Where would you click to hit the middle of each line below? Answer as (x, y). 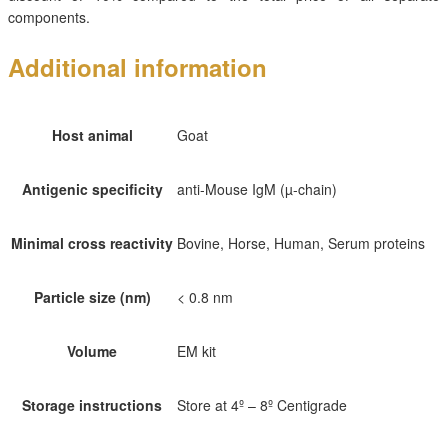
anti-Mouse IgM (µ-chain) (257, 189)
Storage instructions (92, 405)
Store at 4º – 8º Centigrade (262, 405)
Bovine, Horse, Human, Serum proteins (301, 243)
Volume (92, 351)
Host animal (92, 135)
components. (49, 17)
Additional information (137, 67)
